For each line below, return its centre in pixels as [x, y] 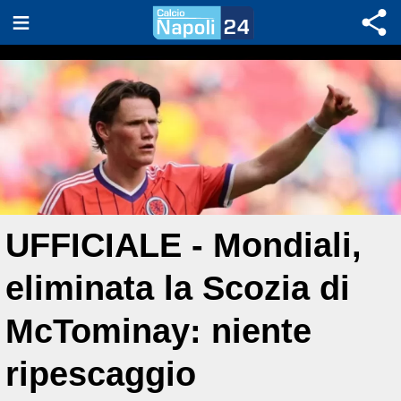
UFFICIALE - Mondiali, [183, 245]
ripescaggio [101, 374]
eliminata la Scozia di [178, 288]
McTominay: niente [158, 331]
